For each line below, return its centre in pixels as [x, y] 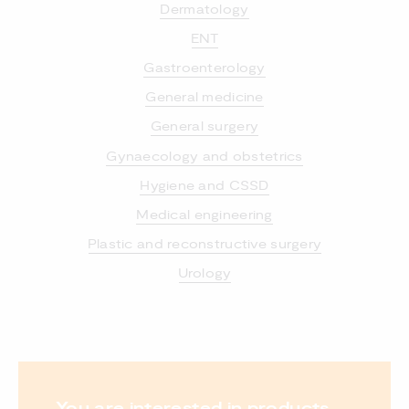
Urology [204, 274]
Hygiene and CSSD [204, 185]
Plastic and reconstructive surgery [204, 245]
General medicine [204, 98]
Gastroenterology [204, 68]
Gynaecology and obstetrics [204, 156]
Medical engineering [204, 215]
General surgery [204, 127]
